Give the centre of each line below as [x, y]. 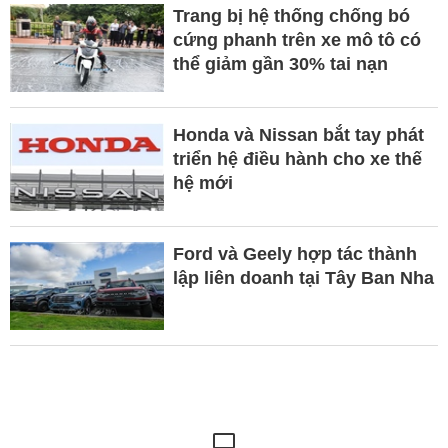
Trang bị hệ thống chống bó [291, 16]
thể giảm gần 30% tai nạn [280, 64]
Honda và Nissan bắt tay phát [298, 135]
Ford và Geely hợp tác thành [294, 254]
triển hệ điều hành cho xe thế [297, 159]
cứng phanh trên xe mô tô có [296, 40]
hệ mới [202, 183]
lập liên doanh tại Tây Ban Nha [303, 278]
